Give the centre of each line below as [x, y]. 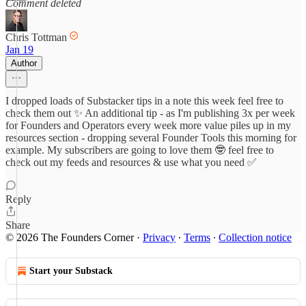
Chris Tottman [36, 37]
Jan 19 [19, 50]
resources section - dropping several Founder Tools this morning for [151, 138]
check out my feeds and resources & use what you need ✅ [131, 162]
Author [24, 63]
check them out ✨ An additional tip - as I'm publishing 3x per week [150, 113]
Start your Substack [71, 271]
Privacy [159, 237]
